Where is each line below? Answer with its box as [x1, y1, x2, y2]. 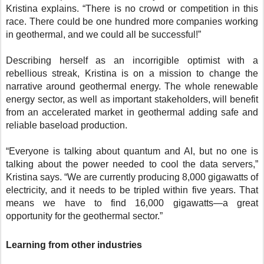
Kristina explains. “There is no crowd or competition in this [6, 4, 258, 14]
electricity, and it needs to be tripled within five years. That [6, 185, 258, 196]
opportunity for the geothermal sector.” [6, 211, 163, 222]
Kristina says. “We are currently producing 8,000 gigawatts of [6, 172, 258, 183]
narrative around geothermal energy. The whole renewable [6, 81, 258, 92]
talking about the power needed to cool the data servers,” [6, 159, 258, 170]
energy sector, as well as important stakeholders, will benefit [6, 94, 258, 105]
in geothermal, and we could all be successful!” [6, 29, 201, 40]
